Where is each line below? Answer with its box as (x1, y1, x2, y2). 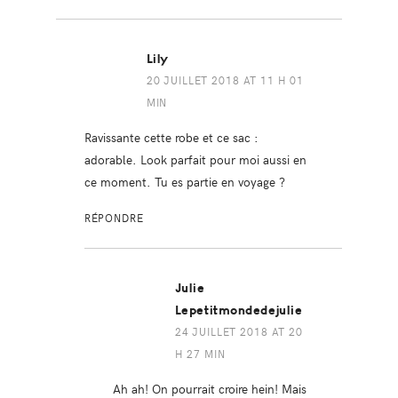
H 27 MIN (174, 346, 226, 362)
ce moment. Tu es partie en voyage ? (84, 172, 285, 191)
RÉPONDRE (84, 211, 144, 226)
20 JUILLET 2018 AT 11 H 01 (146, 73, 305, 88)
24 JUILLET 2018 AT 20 (174, 324, 303, 339)
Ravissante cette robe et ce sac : (84, 128, 259, 147)
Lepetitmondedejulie (174, 303, 303, 319)
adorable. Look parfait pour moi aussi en (84, 150, 306, 169)
